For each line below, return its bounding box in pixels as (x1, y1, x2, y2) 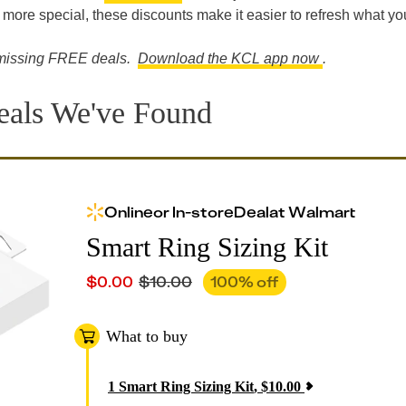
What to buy (106, 326, 188, 345)
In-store (172, 202, 234, 222)
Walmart (288, 202, 355, 222)
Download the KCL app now (138, 51, 323, 66)
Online (104, 202, 153, 222)
